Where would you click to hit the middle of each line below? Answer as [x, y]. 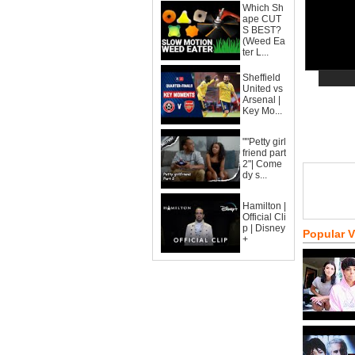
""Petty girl [264, 142]
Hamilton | [264, 206]
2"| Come [262, 164]
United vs [263, 89]
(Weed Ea [264, 41]
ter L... [256, 52]
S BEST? [262, 30]
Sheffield [261, 78]
